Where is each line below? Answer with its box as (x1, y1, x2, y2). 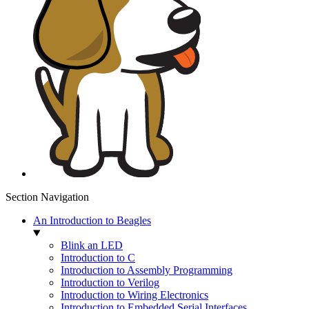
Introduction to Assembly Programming (61, 264, 232, 277)
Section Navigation (6, 191, 89, 203)
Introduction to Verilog (61, 277, 159, 289)
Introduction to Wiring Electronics (61, 289, 208, 301)
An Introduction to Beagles (33, 215, 151, 227)
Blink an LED (61, 239, 123, 252)
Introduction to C (61, 252, 135, 264)
